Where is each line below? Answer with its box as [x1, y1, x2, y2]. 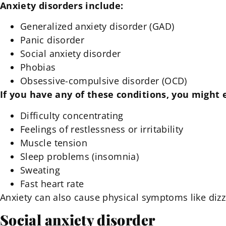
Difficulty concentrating [20, 109, 124, 122]
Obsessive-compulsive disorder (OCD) [20, 75, 187, 87]
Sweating [20, 163, 60, 176]
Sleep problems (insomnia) [20, 150, 139, 162]
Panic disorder [20, 34, 85, 46]
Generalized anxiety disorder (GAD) [20, 20, 175, 33]
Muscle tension [20, 136, 88, 149]
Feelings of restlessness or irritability [20, 123, 184, 135]
